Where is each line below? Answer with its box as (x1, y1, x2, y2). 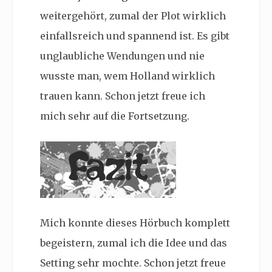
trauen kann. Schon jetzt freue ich (40, 89, 205, 102)
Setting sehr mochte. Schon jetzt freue (40, 256, 226, 269)
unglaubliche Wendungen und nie (40, 49, 205, 62)
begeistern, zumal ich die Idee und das (40, 236, 227, 249)
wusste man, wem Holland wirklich (40, 69, 215, 82)
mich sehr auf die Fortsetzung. (40, 109, 189, 122)
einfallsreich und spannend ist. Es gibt (40, 29, 229, 42)
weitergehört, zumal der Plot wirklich (40, 9, 226, 22)
